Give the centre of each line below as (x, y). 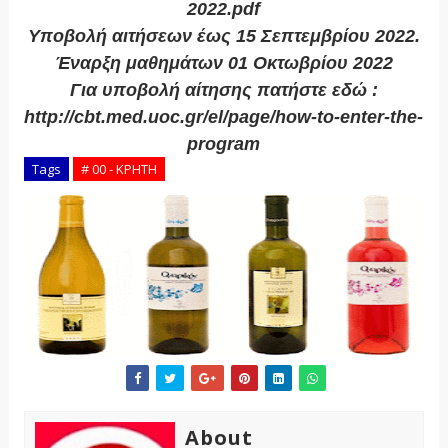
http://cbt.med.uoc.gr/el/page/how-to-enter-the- (224, 117)
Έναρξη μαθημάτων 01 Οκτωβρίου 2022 (223, 63)
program (224, 144)
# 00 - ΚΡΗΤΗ (118, 169)
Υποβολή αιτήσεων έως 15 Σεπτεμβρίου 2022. (223, 36)
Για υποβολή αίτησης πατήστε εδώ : (223, 90)
